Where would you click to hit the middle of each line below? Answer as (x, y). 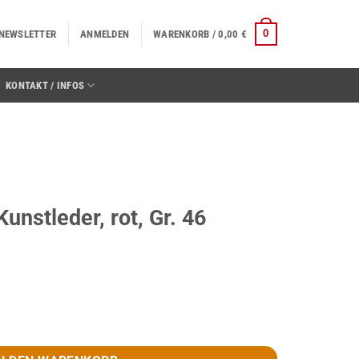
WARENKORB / (186, 34)
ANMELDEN (105, 34)
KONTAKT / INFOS (45, 85)
